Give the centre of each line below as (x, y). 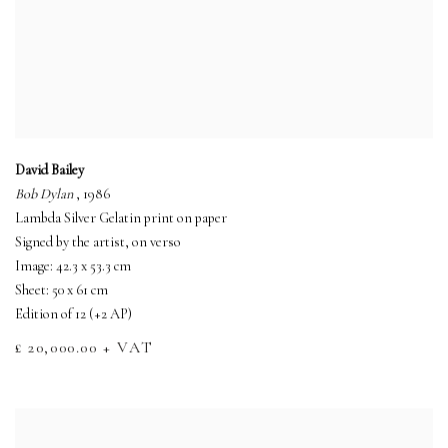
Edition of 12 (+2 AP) (73, 315)
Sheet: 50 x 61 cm (61, 291)
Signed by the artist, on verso (98, 243)
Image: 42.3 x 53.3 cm (73, 267)
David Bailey (49, 171)
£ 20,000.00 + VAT (84, 348)
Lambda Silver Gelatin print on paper (121, 219)
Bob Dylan (45, 195)
